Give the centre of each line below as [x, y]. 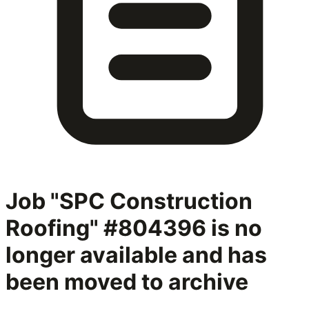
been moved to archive [127, 282]
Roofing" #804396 [106, 228]
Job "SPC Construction [129, 201]
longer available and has [136, 255]
